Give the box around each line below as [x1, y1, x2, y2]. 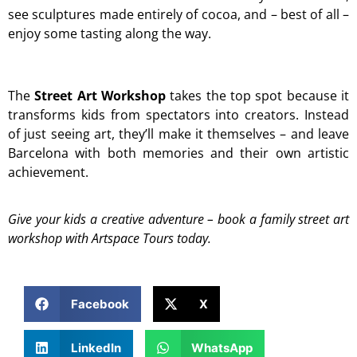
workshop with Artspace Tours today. [8, 229, 211, 247]
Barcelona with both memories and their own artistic [8, 144, 349, 163]
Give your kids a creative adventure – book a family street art [8, 210, 349, 228]
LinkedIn [70, 339, 121, 355]
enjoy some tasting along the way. [8, 24, 211, 42]
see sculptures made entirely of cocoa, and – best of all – [8, 5, 349, 23]
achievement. [8, 163, 88, 182]
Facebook [70, 296, 129, 312]
